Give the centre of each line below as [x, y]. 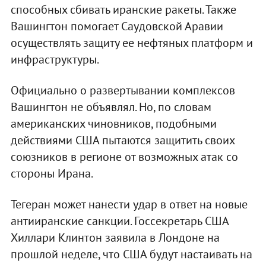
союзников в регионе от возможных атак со [124, 156]
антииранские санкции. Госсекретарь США [119, 221]
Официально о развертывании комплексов [123, 90]
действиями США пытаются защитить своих [122, 140]
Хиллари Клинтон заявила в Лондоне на [115, 237]
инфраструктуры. [55, 59]
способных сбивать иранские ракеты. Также [123, 9]
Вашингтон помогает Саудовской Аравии [117, 26]
